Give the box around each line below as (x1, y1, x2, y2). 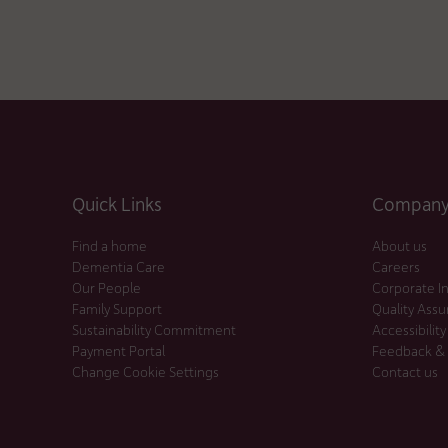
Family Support (72, 298, 162, 318)
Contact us (372, 361, 438, 381)
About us (372, 235, 427, 255)
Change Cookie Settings (72, 361, 219, 381)
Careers (372, 256, 420, 276)
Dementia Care (72, 256, 165, 276)
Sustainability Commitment (72, 319, 236, 339)
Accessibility (372, 319, 446, 339)
